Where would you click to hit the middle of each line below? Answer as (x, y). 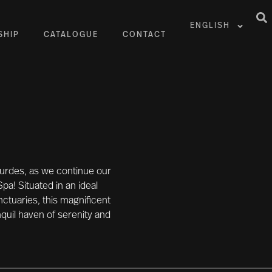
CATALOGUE (71, 35)
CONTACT (145, 35)
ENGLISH (210, 26)
